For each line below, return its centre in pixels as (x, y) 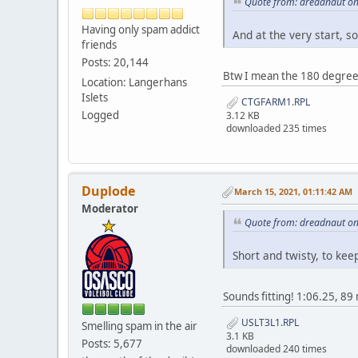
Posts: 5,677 (112, 343)
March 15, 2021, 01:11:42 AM (293, 192)
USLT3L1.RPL (269, 322)
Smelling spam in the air (139, 326)
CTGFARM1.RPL (274, 102)
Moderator (110, 208)
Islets (95, 98)
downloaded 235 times (276, 128)
